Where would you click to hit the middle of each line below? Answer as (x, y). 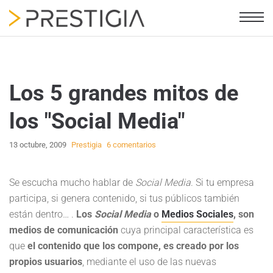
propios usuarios (46, 262)
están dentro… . (43, 214)
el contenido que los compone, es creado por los (132, 246)
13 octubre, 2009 (38, 145)
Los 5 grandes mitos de (124, 93)
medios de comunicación (64, 230)
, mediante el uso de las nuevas (149, 262)
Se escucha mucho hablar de (72, 183)
